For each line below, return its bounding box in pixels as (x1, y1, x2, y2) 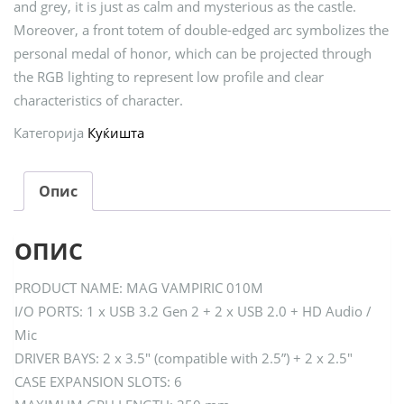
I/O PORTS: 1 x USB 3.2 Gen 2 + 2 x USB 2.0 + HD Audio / (14, 302, 372, 321)
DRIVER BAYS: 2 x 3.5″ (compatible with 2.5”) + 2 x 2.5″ (14, 349, 353, 368)
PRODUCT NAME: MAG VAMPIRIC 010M (14, 279, 263, 298)
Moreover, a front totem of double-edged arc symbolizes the (14, 21, 389, 40)
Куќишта (87, 124, 144, 142)
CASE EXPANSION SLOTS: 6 (14, 372, 182, 391)
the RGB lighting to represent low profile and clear (14, 68, 324, 87)
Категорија (14, 124, 87, 142)
